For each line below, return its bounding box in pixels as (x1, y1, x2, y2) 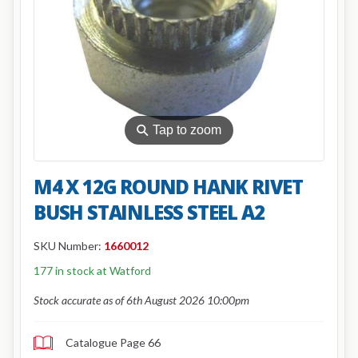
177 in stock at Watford (34, 264, 151, 277)
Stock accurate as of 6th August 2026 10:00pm (34, 293, 249, 307)
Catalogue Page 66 (66, 336, 161, 349)
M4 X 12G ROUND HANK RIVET (34, 173, 303, 200)
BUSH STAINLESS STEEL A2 (34, 199, 265, 225)
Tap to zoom (153, 123, 221, 137)
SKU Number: (34, 239, 104, 253)
